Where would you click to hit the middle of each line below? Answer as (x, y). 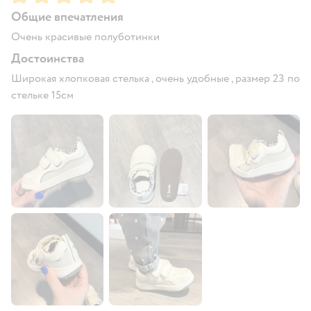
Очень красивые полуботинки (85, 37)
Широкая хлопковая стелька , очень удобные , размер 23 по (155, 79)
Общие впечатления (67, 17)
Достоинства (48, 59)
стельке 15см (42, 95)
